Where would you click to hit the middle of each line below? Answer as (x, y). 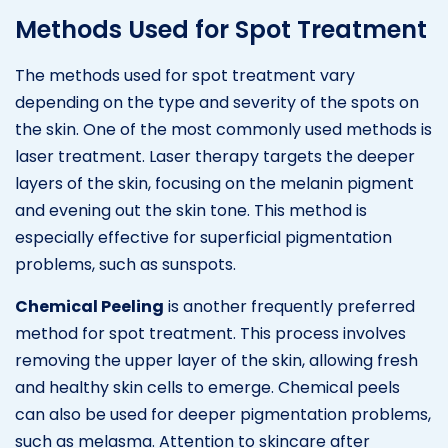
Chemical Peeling (89, 306)
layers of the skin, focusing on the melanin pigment (214, 183)
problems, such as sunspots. (125, 264)
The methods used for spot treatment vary (185, 75)
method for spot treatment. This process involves (210, 333)
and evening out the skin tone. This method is (191, 210)
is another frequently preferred (289, 306)
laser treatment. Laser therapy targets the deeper (215, 156)
